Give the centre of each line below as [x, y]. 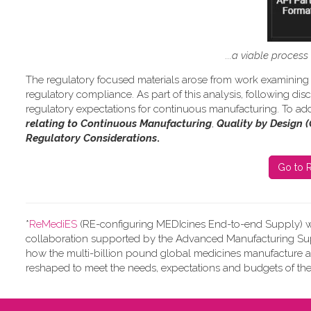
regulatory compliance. [81, 94]
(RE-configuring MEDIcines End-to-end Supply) [191, 224]
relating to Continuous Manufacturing [119, 123]
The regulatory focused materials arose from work [143, 79]
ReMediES [53, 224]
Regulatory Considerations [91, 138]
